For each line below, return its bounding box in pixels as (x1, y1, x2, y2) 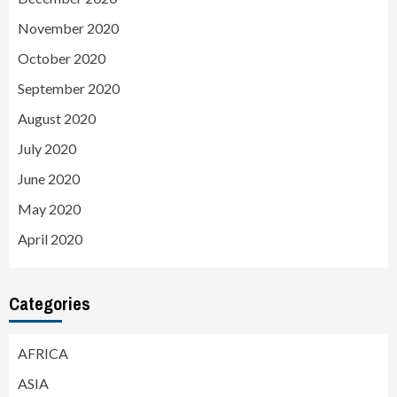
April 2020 (18, 230, 82, 247)
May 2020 (18, 199, 81, 217)
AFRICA (18, 344, 68, 362)
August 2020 (18, 109, 96, 127)
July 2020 (18, 139, 76, 157)
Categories (9, 291, 90, 315)
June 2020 (18, 169, 80, 187)
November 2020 (18, 19, 119, 36)
